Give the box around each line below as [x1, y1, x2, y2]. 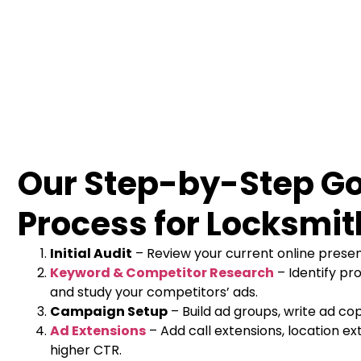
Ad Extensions [50, 322, 146, 341]
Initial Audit [50, 244, 132, 263]
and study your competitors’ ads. [50, 283, 258, 302]
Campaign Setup [50, 302, 168, 322]
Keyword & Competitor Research [50, 263, 274, 283]
